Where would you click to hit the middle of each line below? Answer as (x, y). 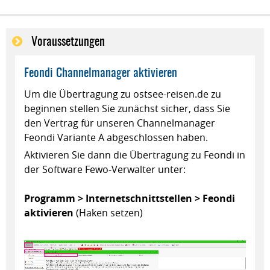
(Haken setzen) (109, 212)
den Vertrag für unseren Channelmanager (120, 123)
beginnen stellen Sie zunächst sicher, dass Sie (127, 108)
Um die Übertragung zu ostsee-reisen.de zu (123, 94)
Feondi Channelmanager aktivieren (101, 71)
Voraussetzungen (67, 40)
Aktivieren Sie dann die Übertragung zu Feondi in (135, 155)
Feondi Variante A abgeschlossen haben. (117, 137)
